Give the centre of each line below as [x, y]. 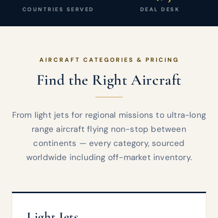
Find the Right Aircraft [109, 80]
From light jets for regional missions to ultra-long [109, 115]
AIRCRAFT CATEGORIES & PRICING [109, 60]
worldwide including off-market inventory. [109, 157]
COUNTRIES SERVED [58, 9]
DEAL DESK [160, 9]
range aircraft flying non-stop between [109, 129]
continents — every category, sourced [109, 143]
